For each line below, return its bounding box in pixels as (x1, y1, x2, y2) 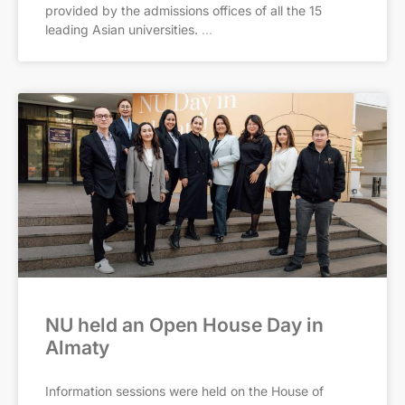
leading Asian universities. (45, 22, 198, 37)
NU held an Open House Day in (45, 314, 324, 336)
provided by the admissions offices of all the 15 (45, 3, 322, 18)
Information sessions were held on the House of (45, 383, 324, 399)
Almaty (45, 336, 109, 359)
